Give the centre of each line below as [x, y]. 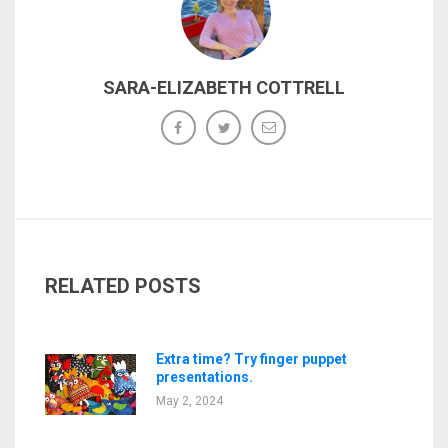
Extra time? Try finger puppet [251, 358]
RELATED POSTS [123, 285]
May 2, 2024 [189, 400]
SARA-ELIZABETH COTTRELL [224, 87]
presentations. [204, 376]
